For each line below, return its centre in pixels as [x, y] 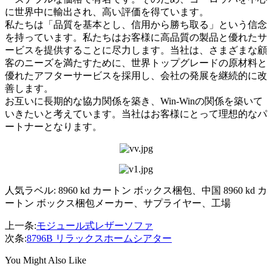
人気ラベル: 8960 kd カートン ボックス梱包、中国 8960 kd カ [136, 190]
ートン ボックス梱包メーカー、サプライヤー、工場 [118, 203]
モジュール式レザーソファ [95, 225]
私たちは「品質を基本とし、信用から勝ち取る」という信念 [136, 24]
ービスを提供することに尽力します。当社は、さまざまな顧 [136, 50]
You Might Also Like [46, 260]
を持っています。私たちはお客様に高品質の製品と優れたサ [136, 37]
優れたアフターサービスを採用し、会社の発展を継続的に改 [136, 75]
